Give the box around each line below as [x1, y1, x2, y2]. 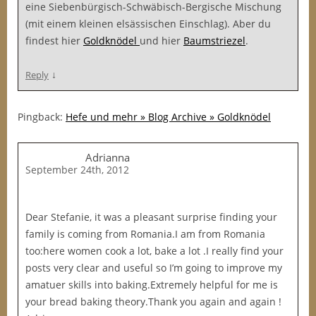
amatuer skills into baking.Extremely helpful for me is [25, 278, 278, 291]
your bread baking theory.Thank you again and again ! [25, 295, 281, 308]
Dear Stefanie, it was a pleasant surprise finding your [25, 210, 277, 224]
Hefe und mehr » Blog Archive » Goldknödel [66, 110, 271, 123]
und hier [140, 34, 183, 47]
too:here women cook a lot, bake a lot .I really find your [25, 244, 284, 257]
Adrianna [85, 150, 130, 164]
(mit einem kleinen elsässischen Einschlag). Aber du [25, 17, 271, 30]
